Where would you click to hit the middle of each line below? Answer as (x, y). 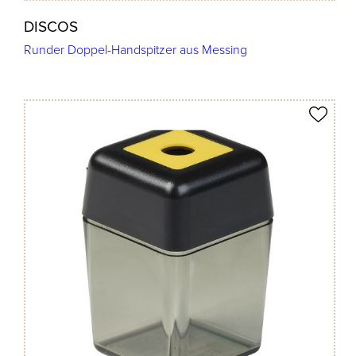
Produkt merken (186, 116)
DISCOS (51, 26)
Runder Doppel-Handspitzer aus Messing (136, 50)
